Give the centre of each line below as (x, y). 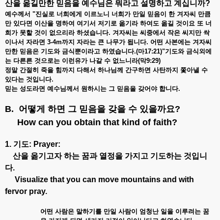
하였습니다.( (120, 51)
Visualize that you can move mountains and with (99, 179)
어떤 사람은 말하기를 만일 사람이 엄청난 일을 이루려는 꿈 (125, 211)
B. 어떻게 (25, 109)
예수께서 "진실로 (31, 14)
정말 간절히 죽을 (30, 70)
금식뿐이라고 (82, 51)
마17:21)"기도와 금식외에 (175, 51)
